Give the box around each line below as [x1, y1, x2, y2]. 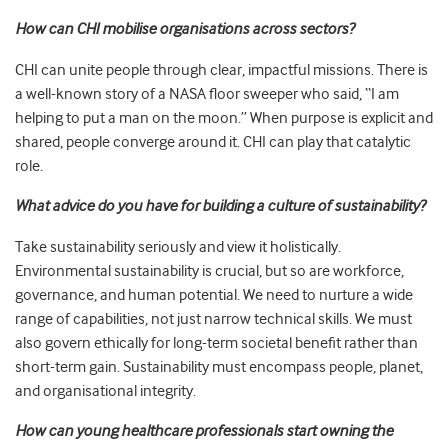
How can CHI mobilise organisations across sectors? [15, 20, 354, 39]
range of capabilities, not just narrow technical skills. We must [15, 310, 412, 329]
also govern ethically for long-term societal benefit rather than [15, 334, 418, 353]
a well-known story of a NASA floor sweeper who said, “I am [15, 85, 399, 104]
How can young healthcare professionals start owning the [15, 422, 393, 441]
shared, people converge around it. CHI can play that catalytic [15, 133, 411, 152]
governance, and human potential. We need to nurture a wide [15, 286, 413, 305]
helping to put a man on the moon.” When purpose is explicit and [15, 109, 433, 128]
